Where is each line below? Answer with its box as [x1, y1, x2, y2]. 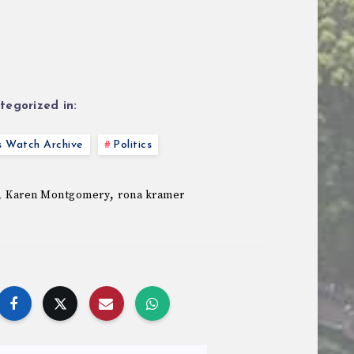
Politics [113, 139, 153, 151]
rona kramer [118, 188, 185, 202]
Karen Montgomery [6, 188, 110, 202]
